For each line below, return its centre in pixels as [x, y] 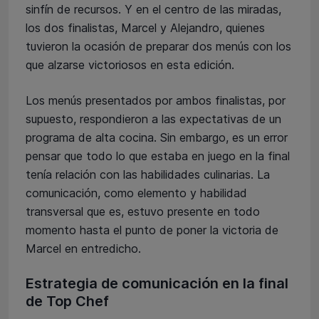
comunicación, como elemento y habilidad [136, 193]
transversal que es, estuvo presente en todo [143, 211]
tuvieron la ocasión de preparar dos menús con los [158, 46]
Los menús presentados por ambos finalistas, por [156, 100]
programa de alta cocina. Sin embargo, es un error [157, 137]
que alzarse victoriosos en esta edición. [130, 64]
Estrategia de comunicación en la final [157, 283]
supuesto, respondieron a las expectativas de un [153, 119]
